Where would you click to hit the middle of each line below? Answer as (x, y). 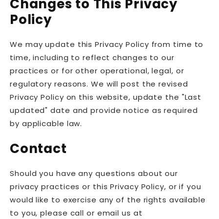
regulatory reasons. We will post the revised (99, 84)
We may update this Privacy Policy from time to (107, 44)
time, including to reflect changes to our (92, 58)
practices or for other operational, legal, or (97, 71)
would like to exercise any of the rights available (108, 200)
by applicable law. (46, 124)
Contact (38, 148)
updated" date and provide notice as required (104, 110)
